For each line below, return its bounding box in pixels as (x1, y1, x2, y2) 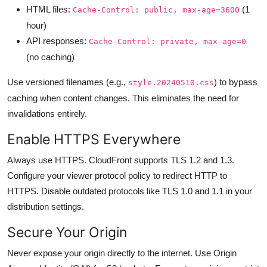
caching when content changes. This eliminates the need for (7, 92, 239, 103)
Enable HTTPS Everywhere (7, 130, 181, 148)
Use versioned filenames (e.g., (7, 76, 128, 87)
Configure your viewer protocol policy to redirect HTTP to (7, 170, 227, 181)
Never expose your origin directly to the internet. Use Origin (7, 247, 237, 258)
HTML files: (26, 4, 73, 14)
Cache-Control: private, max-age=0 (89, 36, 246, 46)
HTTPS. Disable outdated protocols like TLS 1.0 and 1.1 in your (7, 185, 252, 196)
